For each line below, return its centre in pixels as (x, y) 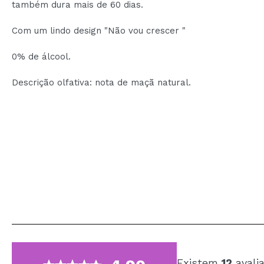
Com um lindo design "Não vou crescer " (99, 31)
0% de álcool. (41, 57)
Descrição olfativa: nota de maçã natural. (101, 82)
